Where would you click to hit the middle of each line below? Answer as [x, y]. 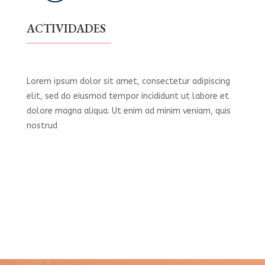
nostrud [42, 126]
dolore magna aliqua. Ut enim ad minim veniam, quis [128, 111]
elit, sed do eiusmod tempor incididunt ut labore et [127, 96]
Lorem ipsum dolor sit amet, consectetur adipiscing [128, 82]
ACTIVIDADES [66, 29]
